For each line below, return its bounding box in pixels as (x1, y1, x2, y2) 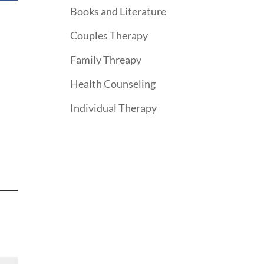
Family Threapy (70, 53, 142, 66)
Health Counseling (70, 77, 156, 90)
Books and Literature (70, 5, 167, 18)
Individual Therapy (70, 101, 157, 114)
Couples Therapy (70, 29, 148, 42)
